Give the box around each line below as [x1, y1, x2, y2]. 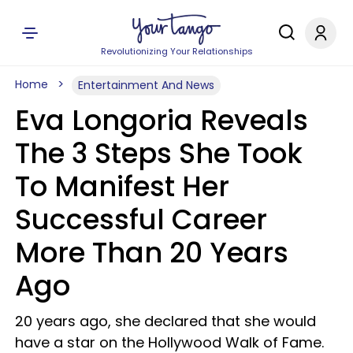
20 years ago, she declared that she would [15, 311, 316, 331]
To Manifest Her [15, 167, 229, 206]
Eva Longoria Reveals [15, 101, 308, 139]
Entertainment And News [78, 77, 214, 93]
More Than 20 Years [15, 233, 288, 272]
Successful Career [15, 200, 267, 239]
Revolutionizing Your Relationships [100, 45, 253, 58]
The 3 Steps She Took [15, 134, 303, 173]
